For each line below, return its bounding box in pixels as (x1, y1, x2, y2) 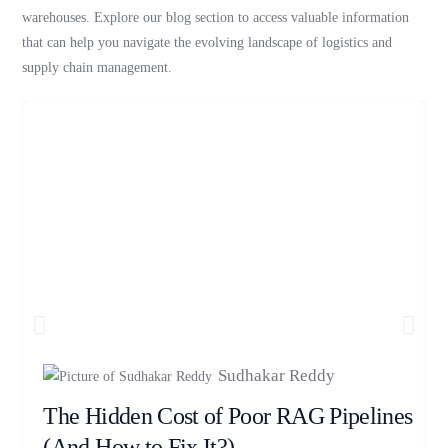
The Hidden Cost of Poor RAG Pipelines (43, 403, 413, 430)
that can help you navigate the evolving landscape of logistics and (22, 35, 393, 51)
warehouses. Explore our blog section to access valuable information (22, 10, 410, 26)
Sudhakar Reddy (218, 366, 336, 386)
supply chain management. (22, 60, 173, 76)
